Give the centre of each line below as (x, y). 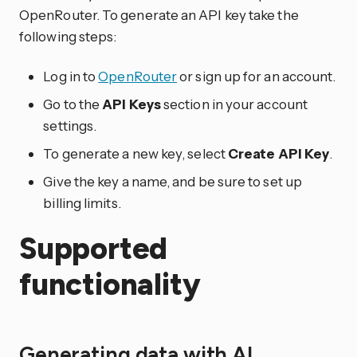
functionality (110, 285)
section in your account (234, 104)
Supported (94, 249)
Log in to (71, 76)
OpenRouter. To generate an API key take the (159, 14)
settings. (70, 125)
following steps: (68, 36)
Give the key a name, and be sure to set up (173, 181)
